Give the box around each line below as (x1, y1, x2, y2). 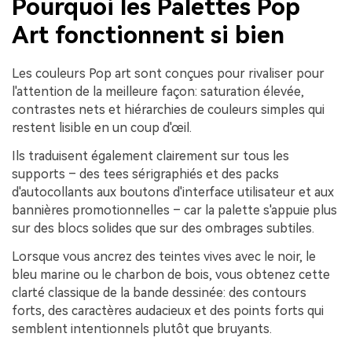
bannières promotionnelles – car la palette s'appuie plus (12, 203, 337, 218)
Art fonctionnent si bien (12, 21, 284, 49)
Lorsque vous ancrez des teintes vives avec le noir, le (12, 248, 316, 264)
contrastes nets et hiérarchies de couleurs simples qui (12, 102, 324, 118)
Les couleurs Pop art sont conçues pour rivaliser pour (12, 66, 324, 82)
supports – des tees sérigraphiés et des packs (12, 167, 279, 182)
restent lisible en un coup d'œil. (12, 120, 192, 136)
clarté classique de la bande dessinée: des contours (12, 284, 306, 300)
